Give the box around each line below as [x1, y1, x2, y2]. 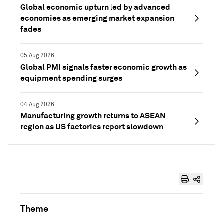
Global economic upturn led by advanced [20, 2, 170, 12]
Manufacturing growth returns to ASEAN [20, 111, 166, 121]
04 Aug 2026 [20, 101, 54, 108]
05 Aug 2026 [20, 52, 54, 59]
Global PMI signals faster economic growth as [20, 62, 187, 72]
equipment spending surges [20, 73, 122, 83]
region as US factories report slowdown [20, 121, 163, 132]
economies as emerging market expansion [20, 13, 174, 23]
